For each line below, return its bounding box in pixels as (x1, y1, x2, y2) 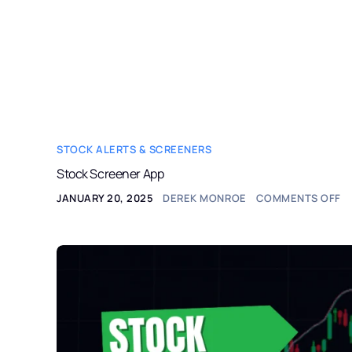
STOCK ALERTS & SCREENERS (57, 142, 212, 156)
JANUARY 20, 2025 (57, 191, 154, 205)
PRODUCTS (274, 5, 347, 18)
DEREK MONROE (163, 191, 247, 205)
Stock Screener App (57, 165, 164, 182)
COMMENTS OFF (255, 191, 341, 205)
